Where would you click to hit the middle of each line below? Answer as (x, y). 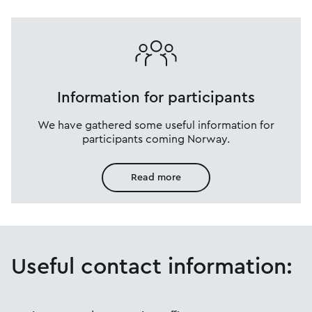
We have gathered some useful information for (156, 125)
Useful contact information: (152, 266)
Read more (156, 177)
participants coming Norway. (156, 139)
